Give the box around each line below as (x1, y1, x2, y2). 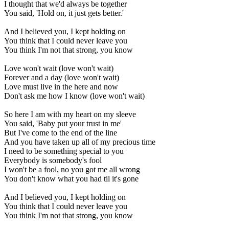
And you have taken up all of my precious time (4, 138, 155, 147)
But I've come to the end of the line (4, 128, 117, 138)
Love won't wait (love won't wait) (4, 64, 113, 73)
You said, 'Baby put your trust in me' (4, 119, 122, 128)
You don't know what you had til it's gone (4, 174, 139, 184)
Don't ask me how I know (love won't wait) (4, 91, 145, 101)
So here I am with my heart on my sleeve (4, 110, 136, 119)
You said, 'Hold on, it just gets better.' (4, 9, 124, 18)
